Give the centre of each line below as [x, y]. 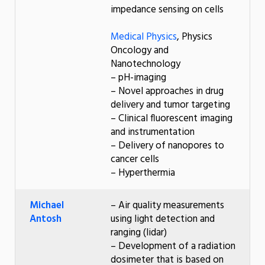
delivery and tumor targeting [170, 105]
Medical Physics [144, 37]
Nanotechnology [146, 64]
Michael [47, 205]
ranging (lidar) [139, 232]
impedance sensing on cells [167, 9]
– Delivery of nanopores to [167, 146]
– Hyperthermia [143, 173]
